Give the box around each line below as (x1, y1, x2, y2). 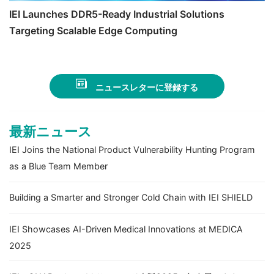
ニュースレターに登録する (95, 82, 199, 93)
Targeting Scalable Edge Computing (9, 24, 177, 37)
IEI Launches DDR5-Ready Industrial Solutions (9, 8, 224, 21)
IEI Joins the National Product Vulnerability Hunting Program (9, 144, 255, 155)
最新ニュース (9, 123, 92, 140)
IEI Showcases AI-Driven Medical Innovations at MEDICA (9, 223, 243, 234)
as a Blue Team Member (9, 161, 108, 172)
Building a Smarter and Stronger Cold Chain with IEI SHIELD (9, 192, 253, 203)
